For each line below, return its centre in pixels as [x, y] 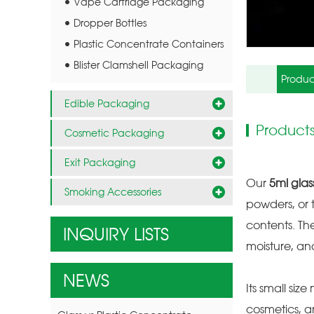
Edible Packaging [107, 103]
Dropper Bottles [110, 22]
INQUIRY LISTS [116, 234]
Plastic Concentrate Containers [149, 43]
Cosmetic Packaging [114, 132]
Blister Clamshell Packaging [138, 64]
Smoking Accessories [113, 191]
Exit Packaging [100, 162]
